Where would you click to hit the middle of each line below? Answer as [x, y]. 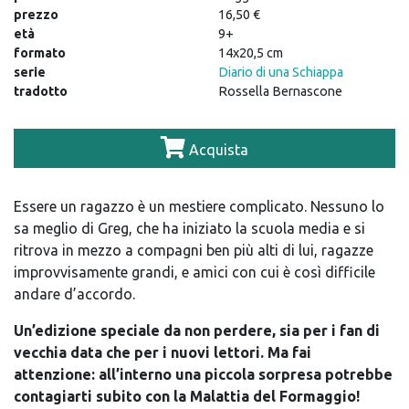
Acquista [217, 149]
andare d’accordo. [74, 294]
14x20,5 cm [251, 52]
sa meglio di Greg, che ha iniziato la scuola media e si [189, 228]
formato [40, 52]
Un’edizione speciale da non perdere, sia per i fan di [197, 330]
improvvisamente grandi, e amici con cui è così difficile [194, 272]
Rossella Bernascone [280, 91]
